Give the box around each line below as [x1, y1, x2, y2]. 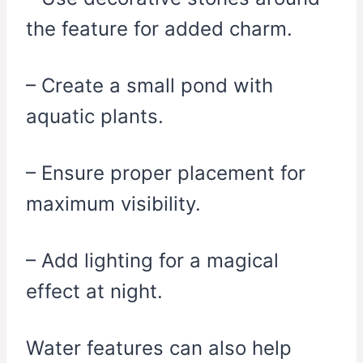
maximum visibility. [26, 192, 201, 216]
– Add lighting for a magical [26, 249, 279, 273]
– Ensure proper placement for [26, 161, 305, 186]
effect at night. [26, 280, 163, 304]
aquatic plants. [26, 105, 164, 129]
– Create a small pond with [26, 74, 273, 98]
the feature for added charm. [26, 17, 293, 41]
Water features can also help [26, 336, 292, 361]
